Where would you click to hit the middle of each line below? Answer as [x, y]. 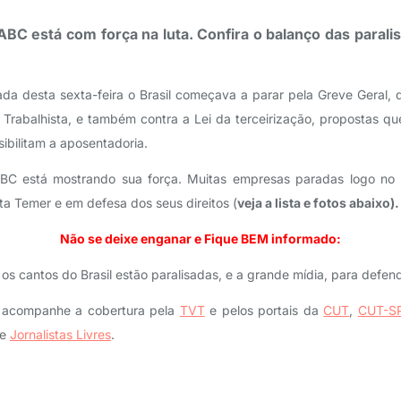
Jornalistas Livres [60, 334]
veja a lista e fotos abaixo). [318, 203]
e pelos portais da [264, 310]
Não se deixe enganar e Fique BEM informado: [200, 239]
